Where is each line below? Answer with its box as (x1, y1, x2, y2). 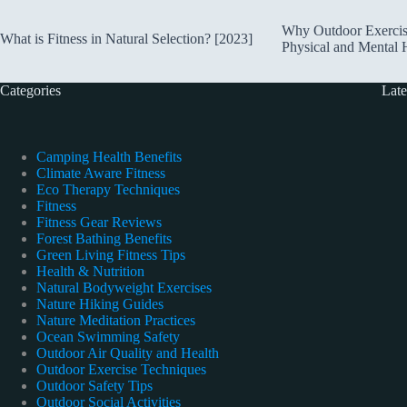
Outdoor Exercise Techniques (36, 361, 206, 377)
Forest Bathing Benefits (36, 230, 172, 246)
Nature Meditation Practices (36, 312, 195, 328)
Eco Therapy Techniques (36, 181, 180, 197)
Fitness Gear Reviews (36, 213, 162, 230)
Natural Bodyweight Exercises (36, 279, 212, 295)
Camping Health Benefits (36, 148, 182, 164)
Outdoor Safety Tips (36, 377, 153, 393)
